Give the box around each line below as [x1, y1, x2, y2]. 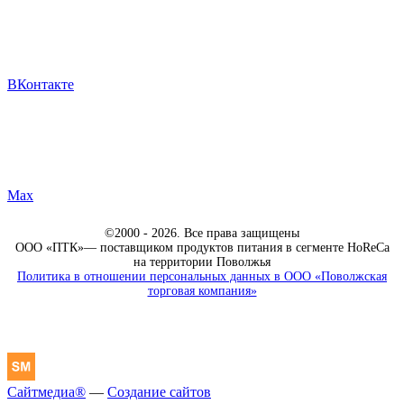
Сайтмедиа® [7, 383, 86, 399]
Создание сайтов [107, 383, 211, 399]
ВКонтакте [7, 76, 74, 92]
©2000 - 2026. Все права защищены [105, 225, 299, 240]
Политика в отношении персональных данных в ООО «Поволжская [17, 269, 387, 283]
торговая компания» [147, 283, 257, 298]
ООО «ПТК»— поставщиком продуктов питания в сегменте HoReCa [14, 240, 390, 254]
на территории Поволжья [133, 254, 271, 269]
